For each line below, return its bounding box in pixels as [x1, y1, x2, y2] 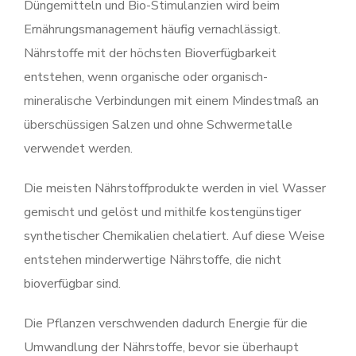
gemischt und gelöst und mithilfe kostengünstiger [24, 203, 301, 221]
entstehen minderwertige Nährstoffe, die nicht [24, 251, 281, 269]
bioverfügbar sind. [24, 275, 121, 292]
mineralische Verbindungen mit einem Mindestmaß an [24, 92, 319, 110]
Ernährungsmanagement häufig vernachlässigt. [24, 21, 281, 38]
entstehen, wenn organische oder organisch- [24, 68, 268, 86]
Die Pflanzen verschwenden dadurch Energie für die [24, 315, 308, 332]
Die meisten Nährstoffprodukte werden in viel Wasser [24, 180, 326, 197]
